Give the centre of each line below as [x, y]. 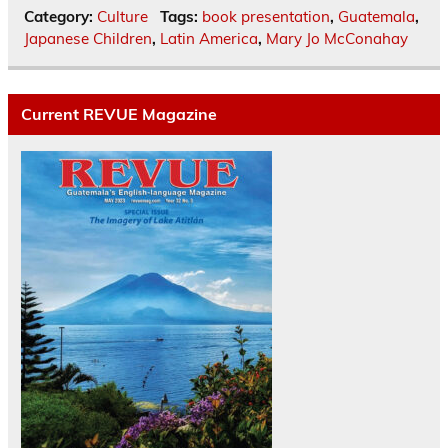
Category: [60, 16]
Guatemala [376, 16]
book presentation [265, 16]
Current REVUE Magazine [118, 114]
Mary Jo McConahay [337, 38]
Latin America [209, 38]
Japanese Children [88, 38]
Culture [122, 16]
